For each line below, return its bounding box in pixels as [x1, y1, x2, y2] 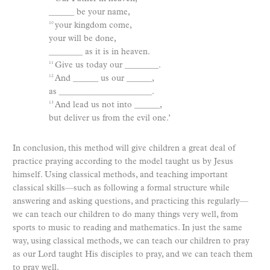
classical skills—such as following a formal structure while [13, 183, 230, 193]
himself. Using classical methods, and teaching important [13, 170, 228, 180]
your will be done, [49, 34, 116, 43]
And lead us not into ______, [55, 100, 162, 110]
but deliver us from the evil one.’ [49, 113, 171, 123]
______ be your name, [49, 7, 130, 17]
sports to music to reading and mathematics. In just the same [13, 223, 242, 233]
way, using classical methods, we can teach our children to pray [13, 236, 250, 246]
